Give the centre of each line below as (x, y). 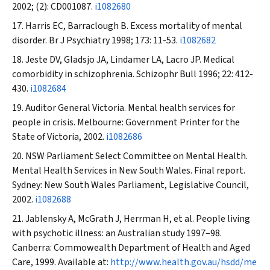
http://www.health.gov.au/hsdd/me (184, 262)
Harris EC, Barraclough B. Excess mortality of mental (134, 26)
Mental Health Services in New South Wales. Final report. (129, 171)
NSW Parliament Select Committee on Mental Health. (137, 156)
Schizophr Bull (166, 74)
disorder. (30, 40)
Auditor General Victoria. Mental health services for (130, 108)
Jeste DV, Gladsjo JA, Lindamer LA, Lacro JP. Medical (130, 60)
